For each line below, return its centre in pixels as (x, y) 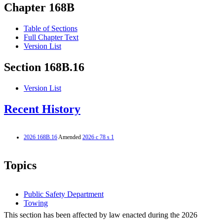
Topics (20, 165)
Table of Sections (51, 29)
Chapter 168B (39, 8)
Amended (70, 137)
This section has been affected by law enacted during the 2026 (101, 215)
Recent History (42, 109)
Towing (36, 203)
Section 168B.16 (44, 67)
